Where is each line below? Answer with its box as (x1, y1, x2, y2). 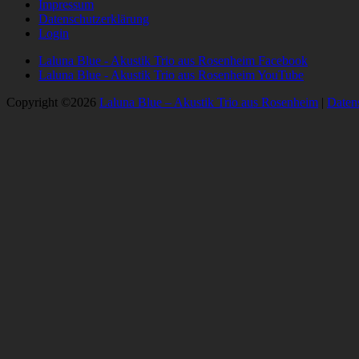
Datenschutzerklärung (38, 12, 149, 26)
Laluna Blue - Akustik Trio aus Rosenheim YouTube (38, 68, 304, 83)
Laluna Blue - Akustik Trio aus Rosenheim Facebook (38, 54, 308, 68)
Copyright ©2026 (6, 95, 99, 110)
